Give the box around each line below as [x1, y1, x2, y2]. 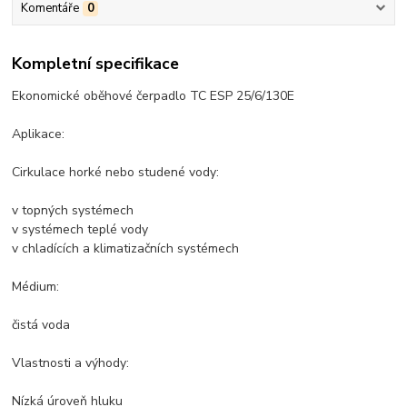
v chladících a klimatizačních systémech [12, 239, 240, 257]
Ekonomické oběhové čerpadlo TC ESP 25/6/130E [12, 86, 295, 104]
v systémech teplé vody [12, 220, 149, 238]
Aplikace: [12, 124, 65, 143]
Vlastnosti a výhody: [12, 353, 130, 372]
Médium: [12, 277, 60, 295]
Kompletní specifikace [12, 52, 180, 74]
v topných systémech [12, 201, 134, 219]
